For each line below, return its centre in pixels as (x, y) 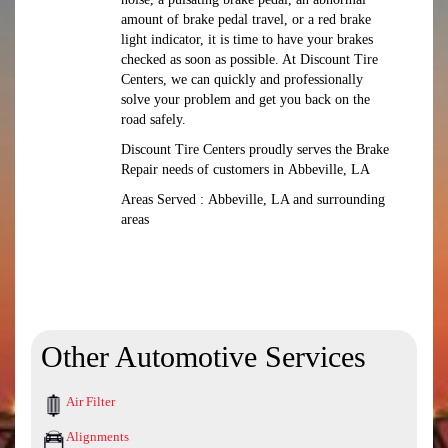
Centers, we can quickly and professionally (241, 79)
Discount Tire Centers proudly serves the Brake (254, 149)
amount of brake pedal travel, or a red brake (245, 19)
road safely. (153, 119)
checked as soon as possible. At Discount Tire (249, 59)
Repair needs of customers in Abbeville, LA (245, 169)
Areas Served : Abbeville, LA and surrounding (252, 199)
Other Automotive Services (203, 356)
